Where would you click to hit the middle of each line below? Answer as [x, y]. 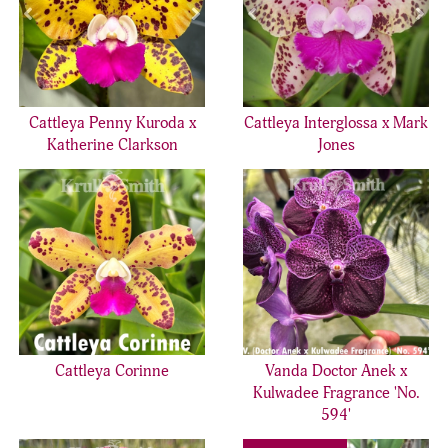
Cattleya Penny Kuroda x [112, 123]
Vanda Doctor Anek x [336, 371]
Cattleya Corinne [112, 371]
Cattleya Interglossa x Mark [336, 123]
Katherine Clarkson [112, 145]
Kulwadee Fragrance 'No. [336, 393]
